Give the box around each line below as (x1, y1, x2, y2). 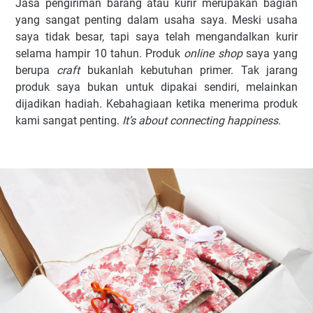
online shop (184, 47, 242, 60)
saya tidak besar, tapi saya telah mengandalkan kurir (15, 30, 298, 43)
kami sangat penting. (15, 114, 122, 127)
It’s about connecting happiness (122, 114, 278, 127)
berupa (15, 64, 57, 77)
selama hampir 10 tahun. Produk (15, 47, 184, 60)
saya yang (242, 47, 298, 60)
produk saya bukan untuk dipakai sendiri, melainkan (15, 80, 298, 94)
